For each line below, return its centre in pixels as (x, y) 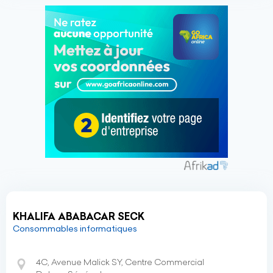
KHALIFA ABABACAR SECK (79, 216)
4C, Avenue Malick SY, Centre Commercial (120, 262)
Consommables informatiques (75, 229)
